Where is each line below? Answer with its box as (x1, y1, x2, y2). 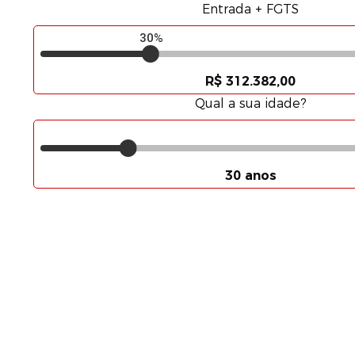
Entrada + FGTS (202, 2, 300, 17)
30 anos (224, 168, 277, 183)
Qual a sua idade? (194, 96, 307, 111)
